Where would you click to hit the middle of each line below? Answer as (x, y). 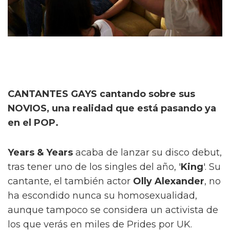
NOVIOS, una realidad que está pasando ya (112, 109)
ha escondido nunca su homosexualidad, (102, 196)
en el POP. (33, 123)
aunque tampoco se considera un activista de (113, 210)
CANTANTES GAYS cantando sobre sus (101, 94)
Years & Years (42, 153)
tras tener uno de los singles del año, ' (94, 167)
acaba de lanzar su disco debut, (149, 153)
